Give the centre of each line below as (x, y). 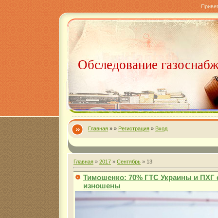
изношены (102, 185)
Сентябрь (129, 162)
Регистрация (134, 128)
